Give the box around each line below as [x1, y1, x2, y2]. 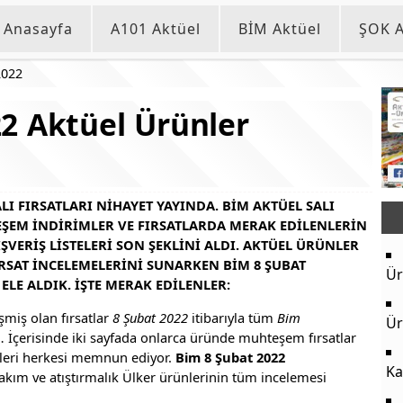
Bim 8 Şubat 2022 [175, 347, 285, 366]
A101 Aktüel [111, 19, 201, 39]
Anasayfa [4, 19, 73, 39]
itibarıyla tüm [188, 308, 277, 327]
